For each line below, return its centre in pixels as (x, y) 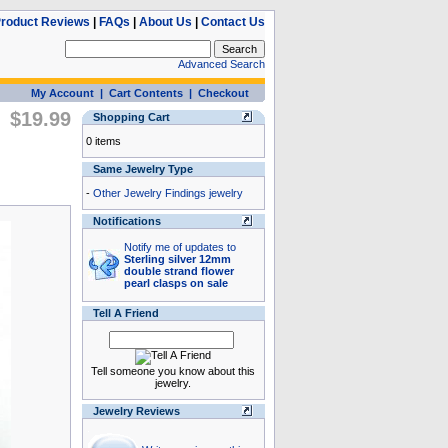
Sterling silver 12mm (177, 259)
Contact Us (232, 22)
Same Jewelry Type (142, 169)
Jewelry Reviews (136, 411)
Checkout (223, 93)
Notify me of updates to (179, 247)
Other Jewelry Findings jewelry (167, 193)
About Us (165, 22)
